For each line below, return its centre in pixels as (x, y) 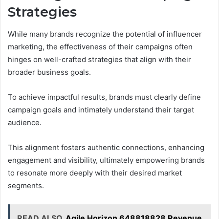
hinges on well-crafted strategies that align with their (99, 59)
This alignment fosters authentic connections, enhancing (106, 147)
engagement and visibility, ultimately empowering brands (106, 160)
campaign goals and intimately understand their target (101, 109)
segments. (26, 185)
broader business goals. (49, 72)
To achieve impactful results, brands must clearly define (104, 97)
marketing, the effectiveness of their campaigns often (100, 46)
